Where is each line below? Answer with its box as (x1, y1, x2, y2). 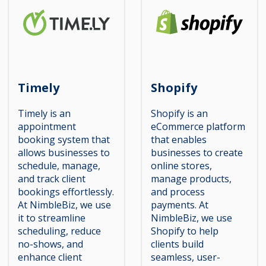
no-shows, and (18, 237, 83, 251)
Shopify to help (151, 224, 218, 237)
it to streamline (18, 211, 85, 224)
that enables (151, 133, 207, 146)
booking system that (18, 133, 110, 146)
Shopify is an (151, 107, 208, 120)
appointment (18, 120, 76, 133)
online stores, (151, 159, 212, 172)
